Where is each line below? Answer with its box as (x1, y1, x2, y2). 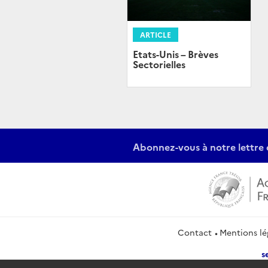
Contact (177, 226, 212, 239)
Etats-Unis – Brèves (133, 47, 218, 61)
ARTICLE (140, 29, 171, 40)
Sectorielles (133, 57, 185, 71)
